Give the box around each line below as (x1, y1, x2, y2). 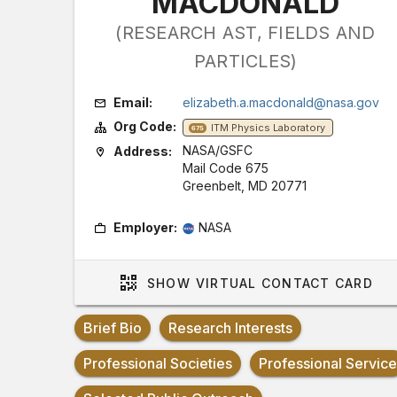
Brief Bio (82, 319, 142, 337)
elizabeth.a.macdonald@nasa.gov (182, 95, 379, 110)
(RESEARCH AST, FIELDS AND (115, 22, 376, 43)
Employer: (113, 220, 177, 235)
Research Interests (167, 319, 292, 337)
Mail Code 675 (182, 160, 269, 175)
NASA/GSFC (182, 143, 253, 158)
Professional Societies (82, 354, 232, 372)
